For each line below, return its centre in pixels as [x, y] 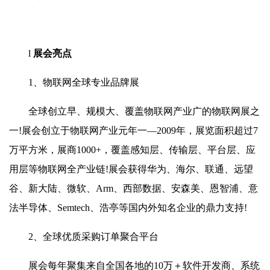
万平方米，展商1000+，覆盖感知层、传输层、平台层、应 [132, 150]
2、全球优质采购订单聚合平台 [93, 237]
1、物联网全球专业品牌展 [84, 82]
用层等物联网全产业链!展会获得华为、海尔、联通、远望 [131, 169]
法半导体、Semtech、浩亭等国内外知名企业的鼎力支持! [128, 208]
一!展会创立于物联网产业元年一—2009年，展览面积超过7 [133, 130]
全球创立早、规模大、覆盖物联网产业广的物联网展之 [144, 111]
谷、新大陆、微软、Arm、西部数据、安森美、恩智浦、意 [133, 188]
